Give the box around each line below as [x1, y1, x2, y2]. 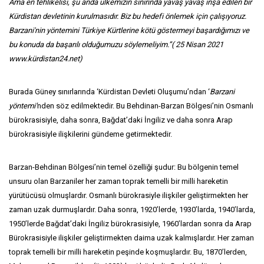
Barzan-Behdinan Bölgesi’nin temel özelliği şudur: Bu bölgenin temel [9, 163, 239, 171]
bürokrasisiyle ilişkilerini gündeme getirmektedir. [9, 130, 172, 138]
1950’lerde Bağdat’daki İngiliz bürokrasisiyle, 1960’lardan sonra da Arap [9, 219, 252, 228]
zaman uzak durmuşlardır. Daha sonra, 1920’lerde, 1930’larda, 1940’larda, [9, 205, 255, 214]
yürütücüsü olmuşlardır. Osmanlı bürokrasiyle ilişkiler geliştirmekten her [9, 191, 248, 200]
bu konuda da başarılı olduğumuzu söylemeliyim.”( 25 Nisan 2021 [9, 40, 223, 49]
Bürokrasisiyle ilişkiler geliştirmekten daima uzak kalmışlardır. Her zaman [9, 233, 254, 242]
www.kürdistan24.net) [9, 54, 82, 63]
